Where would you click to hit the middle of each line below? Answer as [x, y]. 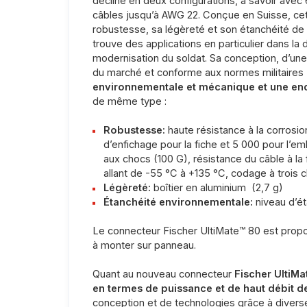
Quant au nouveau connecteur [163, 274]
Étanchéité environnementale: [179, 202]
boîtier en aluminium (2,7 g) [217, 188]
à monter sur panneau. [144, 246]
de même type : [129, 102]
